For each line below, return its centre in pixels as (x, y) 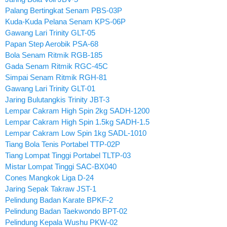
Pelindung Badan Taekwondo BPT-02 (66, 211)
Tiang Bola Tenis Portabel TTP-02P (63, 144)
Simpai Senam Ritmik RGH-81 (56, 77)
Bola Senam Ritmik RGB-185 (54, 55)
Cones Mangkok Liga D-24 (49, 177)
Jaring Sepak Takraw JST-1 (51, 188)
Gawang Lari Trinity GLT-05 (50, 32)
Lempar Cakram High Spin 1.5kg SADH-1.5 (77, 122)
